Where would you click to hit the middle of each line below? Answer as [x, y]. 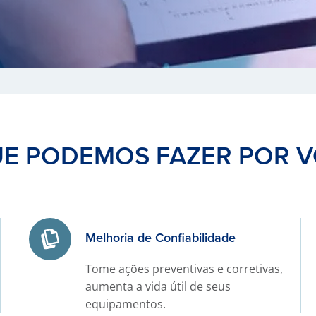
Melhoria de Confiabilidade [160, 238]
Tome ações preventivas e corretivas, [184, 269]
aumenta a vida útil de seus [158, 286]
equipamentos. [125, 304]
